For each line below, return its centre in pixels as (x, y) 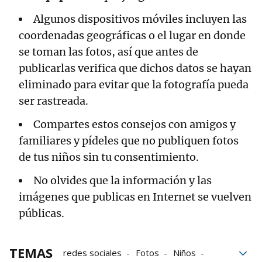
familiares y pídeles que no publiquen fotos (129, 140)
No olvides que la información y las (123, 180)
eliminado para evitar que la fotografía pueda (134, 84)
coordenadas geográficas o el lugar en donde (132, 35)
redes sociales (92, 252)
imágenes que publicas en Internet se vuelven (135, 196)
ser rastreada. (54, 101)
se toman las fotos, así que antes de (108, 51)
